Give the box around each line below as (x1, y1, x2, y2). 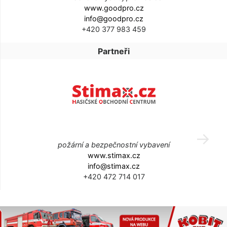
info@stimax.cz (88, 161, 140, 170)
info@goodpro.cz (84, 14, 143, 23)
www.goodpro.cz (84, 3, 144, 12)
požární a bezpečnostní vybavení (58, 140, 170, 149)
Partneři (98, 46, 130, 56)
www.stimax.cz (87, 150, 140, 160)
